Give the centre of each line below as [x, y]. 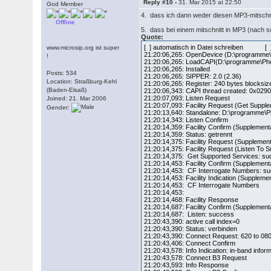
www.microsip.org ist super [83, 47]
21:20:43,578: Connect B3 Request [196, 258]
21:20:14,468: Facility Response [191, 200]
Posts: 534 [62, 73]
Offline [66, 22]
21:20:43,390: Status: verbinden [191, 229]
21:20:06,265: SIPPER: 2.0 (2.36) [193, 76]
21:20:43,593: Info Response [187, 265]
